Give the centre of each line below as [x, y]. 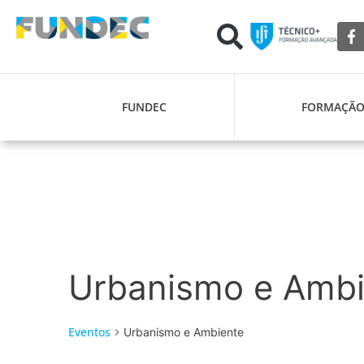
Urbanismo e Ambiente [184, 332]
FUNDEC [144, 106]
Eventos [89, 332]
